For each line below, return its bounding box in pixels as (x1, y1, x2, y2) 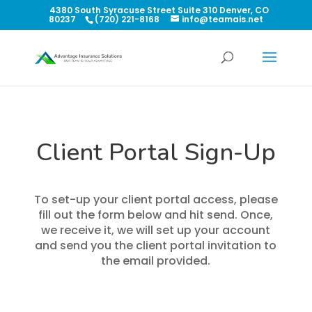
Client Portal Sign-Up (36, 136, 276, 169)
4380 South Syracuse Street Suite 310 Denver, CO (49, 4, 270, 16)
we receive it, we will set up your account (41, 222, 271, 238)
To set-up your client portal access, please (33, 192, 278, 208)
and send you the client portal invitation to (35, 237, 277, 253)
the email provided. (101, 253, 211, 269)
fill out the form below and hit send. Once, (38, 207, 274, 223)
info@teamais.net (181, 13, 263, 25)
